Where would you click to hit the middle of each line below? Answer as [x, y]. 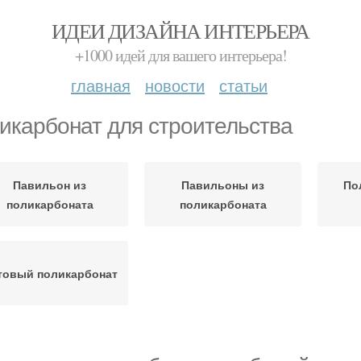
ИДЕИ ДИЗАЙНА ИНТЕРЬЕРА [180, 31]
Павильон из [50, 185]
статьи [243, 85]
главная [101, 85]
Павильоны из [223, 185]
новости [175, 85]
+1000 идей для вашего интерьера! [180, 55]
